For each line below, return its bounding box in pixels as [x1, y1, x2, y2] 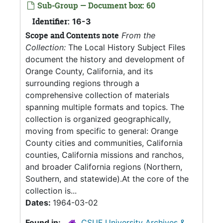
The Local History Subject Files [66, 42, 185, 52]
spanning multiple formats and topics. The [25, 102, 184, 112]
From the [121, 30, 155, 40]
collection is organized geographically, [25, 114, 171, 124]
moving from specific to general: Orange [25, 126, 178, 136]
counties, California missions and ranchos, [25, 150, 184, 160]
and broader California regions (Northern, [25, 162, 182, 172]
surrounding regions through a [25, 78, 139, 88]
